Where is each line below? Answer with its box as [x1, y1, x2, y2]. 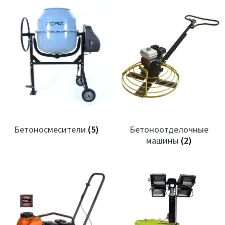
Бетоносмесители [14, 124, 88, 136]
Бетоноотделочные [129, 124, 208, 136]
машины [146, 135, 181, 147]
